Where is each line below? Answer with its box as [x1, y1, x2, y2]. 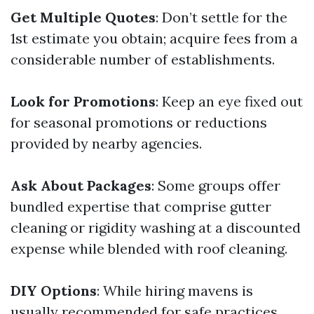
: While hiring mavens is [97, 282, 253, 299]
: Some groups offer [151, 177, 280, 194]
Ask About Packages [11, 177, 151, 194]
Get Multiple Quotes [11, 8, 156, 26]
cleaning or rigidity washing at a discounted [11, 219, 301, 236]
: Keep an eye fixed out [156, 93, 303, 110]
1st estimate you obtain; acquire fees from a [11, 29, 298, 47]
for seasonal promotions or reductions [11, 114, 267, 131]
